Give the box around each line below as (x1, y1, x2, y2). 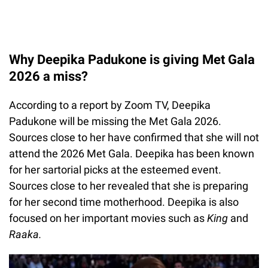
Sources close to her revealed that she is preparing (9, 179, 248, 192)
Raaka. (9, 227, 42, 240)
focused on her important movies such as (9, 211, 207, 224)
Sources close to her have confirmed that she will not (9, 130, 259, 144)
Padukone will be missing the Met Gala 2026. (9, 114, 221, 127)
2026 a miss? (9, 68, 88, 84)
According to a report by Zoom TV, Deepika (9, 98, 211, 111)
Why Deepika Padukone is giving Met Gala (9, 51, 255, 67)
